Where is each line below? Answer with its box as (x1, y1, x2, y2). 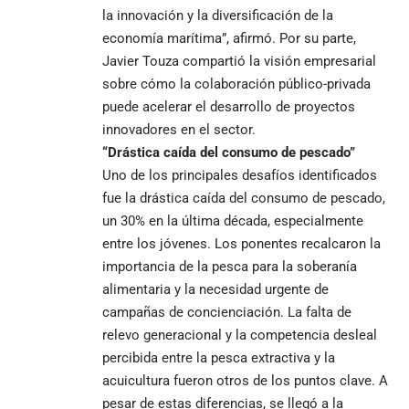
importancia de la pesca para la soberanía (102, 257, 357, 275)
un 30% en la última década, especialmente (102, 212, 363, 229)
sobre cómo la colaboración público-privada (102, 75, 371, 92)
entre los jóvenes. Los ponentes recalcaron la (102, 235, 381, 252)
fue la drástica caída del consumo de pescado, (102, 189, 385, 206)
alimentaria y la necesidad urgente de (102, 280, 329, 298)
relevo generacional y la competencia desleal (102, 326, 377, 343)
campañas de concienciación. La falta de (102, 303, 351, 320)
